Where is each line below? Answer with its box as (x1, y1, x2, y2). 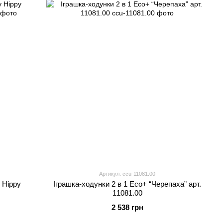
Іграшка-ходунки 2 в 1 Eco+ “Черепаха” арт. (53, 179, 202, 188)
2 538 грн (111, 203, 143, 212)
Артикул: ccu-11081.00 (99, 170, 156, 177)
